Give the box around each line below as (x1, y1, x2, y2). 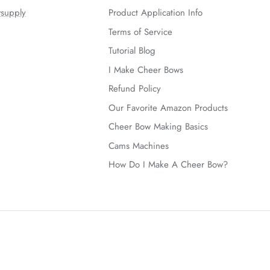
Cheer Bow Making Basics (108, 120, 208, 134)
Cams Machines (108, 139, 169, 152)
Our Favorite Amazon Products (108, 101, 228, 115)
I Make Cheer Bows (108, 63, 183, 77)
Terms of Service (108, 25, 172, 39)
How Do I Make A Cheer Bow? (108, 158, 228, 172)
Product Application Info (108, 6, 202, 20)
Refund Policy (108, 82, 161, 96)
